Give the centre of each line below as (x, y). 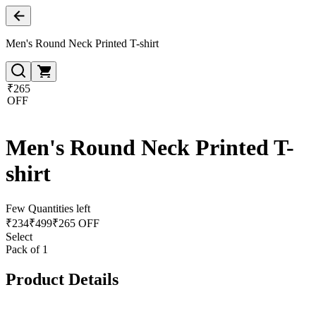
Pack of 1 (27, 249)
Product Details (62, 279)
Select (19, 236)
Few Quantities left (48, 208)
